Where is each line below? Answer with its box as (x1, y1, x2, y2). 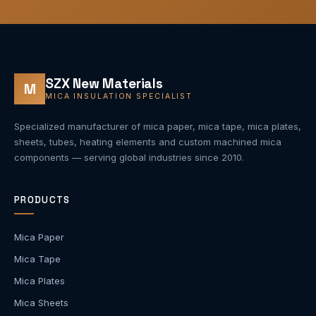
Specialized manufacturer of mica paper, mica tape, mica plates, (14, 120, 301, 132)
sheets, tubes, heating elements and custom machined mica (14, 135, 281, 147)
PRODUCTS (14, 193, 71, 206)
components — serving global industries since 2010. (14, 151, 244, 163)
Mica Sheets (14, 296, 68, 308)
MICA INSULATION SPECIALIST (45, 92, 193, 102)
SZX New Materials (45, 75, 163, 93)
